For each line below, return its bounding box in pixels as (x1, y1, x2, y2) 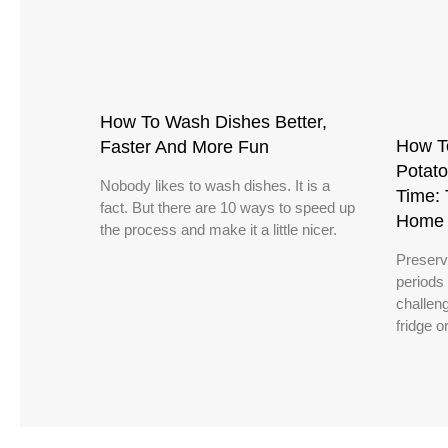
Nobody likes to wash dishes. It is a (100, 176, 330, 194)
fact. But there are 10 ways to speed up (100, 198, 355, 216)
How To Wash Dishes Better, (100, 111, 327, 132)
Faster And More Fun (100, 136, 269, 157)
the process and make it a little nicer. (100, 220, 337, 238)
